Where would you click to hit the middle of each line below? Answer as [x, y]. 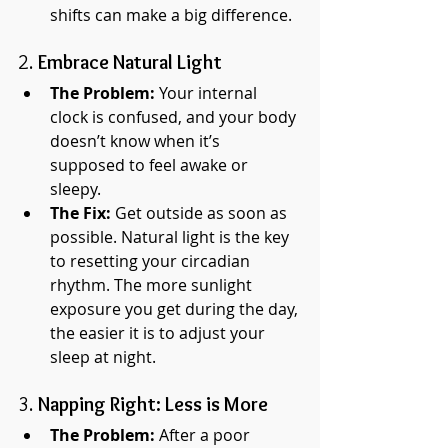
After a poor [204, 435]
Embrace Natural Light [130, 62]
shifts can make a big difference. [171, 15]
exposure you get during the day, [176, 309]
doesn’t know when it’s [137, 141]
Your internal [208, 93]
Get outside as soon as [201, 213]
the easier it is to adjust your [159, 333]
